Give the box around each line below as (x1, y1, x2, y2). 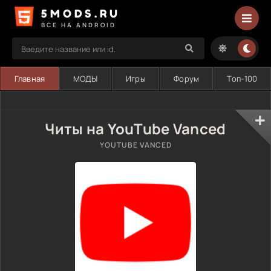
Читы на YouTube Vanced (45, 119, 226, 139)
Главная (14, 73, 45, 84)
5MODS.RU (41, 6, 120, 20)
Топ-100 (227, 73, 258, 84)
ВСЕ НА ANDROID (41, 20, 116, 29)
